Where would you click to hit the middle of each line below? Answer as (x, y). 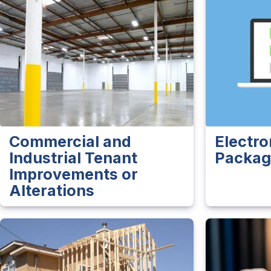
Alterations (52, 191)
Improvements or (73, 175)
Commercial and (70, 142)
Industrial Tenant (73, 158)
